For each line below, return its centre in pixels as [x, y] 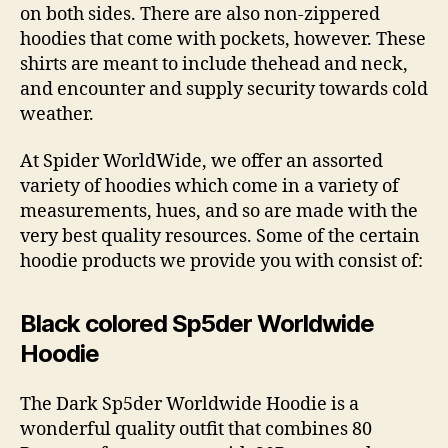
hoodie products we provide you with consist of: [221, 261]
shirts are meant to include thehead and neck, [214, 64]
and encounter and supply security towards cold [224, 89]
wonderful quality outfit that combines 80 [196, 429]
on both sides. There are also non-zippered [200, 14]
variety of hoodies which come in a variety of [209, 186]
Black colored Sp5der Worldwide [197, 323]
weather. [57, 114]
